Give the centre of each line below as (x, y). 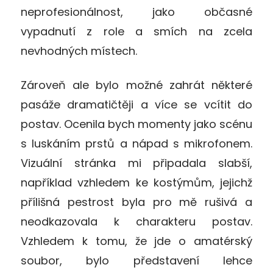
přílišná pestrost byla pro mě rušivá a (136, 202)
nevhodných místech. (79, 51)
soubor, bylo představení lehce (136, 261)
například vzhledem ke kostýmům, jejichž (136, 183)
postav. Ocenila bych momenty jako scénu (136, 124)
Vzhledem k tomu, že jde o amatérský (136, 241)
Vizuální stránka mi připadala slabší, (136, 163)
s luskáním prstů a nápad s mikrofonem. (136, 144)
